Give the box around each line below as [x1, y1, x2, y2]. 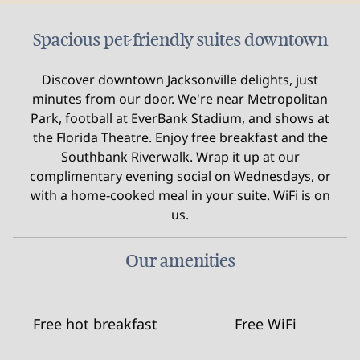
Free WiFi [234, 314, 297, 333]
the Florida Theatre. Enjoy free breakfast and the [32, 129, 328, 146]
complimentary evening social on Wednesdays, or [29, 167, 331, 185]
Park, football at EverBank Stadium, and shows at [31, 109, 329, 127]
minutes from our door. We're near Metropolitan [32, 90, 328, 108]
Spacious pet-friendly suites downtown [32, 29, 328, 51]
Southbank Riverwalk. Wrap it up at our [60, 148, 300, 166]
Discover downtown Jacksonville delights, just [42, 71, 318, 88]
